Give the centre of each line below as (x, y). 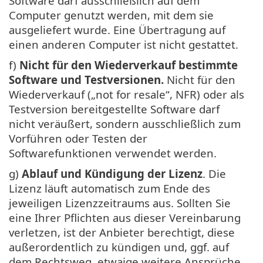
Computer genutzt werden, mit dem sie (111, 15)
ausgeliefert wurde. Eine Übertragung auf (117, 29)
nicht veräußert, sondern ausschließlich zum (125, 123)
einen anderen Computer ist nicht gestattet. (124, 44)
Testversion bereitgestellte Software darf (114, 109)
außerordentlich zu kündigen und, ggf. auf (119, 247)
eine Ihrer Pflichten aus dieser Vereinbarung (125, 217)
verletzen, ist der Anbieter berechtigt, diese (122, 232)
